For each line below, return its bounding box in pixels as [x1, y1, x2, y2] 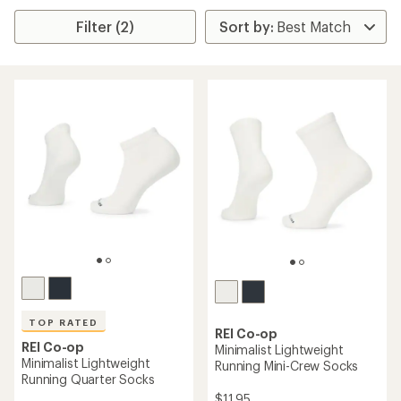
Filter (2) [76, 18, 135, 35]
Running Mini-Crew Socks [215, 357, 359, 373]
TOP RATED [29, 317, 99, 328]
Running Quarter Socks [21, 371, 155, 387]
